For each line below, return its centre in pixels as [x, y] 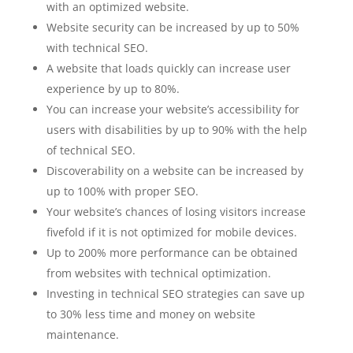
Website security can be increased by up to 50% [173, 27]
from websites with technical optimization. [158, 273]
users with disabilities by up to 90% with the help [176, 130]
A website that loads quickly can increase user [168, 68]
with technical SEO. [97, 48]
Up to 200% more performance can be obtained [172, 253]
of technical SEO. [91, 150]
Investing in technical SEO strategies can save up [175, 294]
